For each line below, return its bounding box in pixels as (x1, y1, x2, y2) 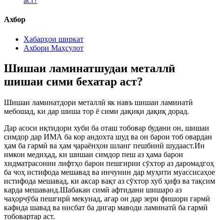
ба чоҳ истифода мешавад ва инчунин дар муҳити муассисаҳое (4, 168, 215, 177)
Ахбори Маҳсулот (24, 43, 83, 52)
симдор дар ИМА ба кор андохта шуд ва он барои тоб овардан (4, 133, 212, 141)
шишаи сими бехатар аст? (4, 75, 143, 88)
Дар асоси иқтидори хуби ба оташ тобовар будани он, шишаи (4, 124, 209, 133)
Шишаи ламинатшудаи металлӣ (4, 62, 175, 75)
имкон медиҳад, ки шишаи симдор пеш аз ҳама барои (4, 150, 183, 159)
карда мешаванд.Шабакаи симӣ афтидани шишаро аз (4, 186, 182, 194)
